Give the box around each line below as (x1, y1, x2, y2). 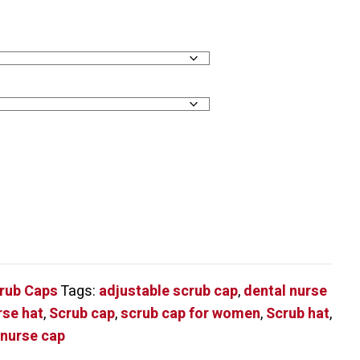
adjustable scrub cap (99, 280, 239, 302)
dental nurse (243, 280, 328, 302)
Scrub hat (266, 303, 330, 325)
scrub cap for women (121, 303, 261, 325)
